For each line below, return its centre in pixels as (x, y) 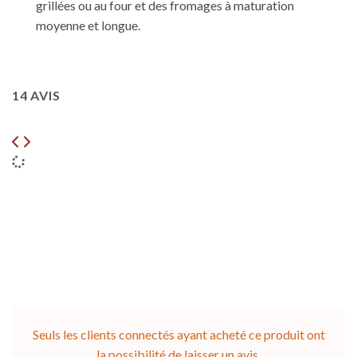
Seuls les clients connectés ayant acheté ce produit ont (178, 334)
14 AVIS (36, 96)
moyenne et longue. (88, 25)
